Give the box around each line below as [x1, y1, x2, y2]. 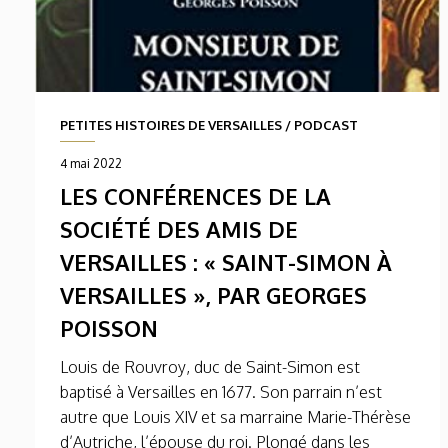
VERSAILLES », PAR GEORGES [60, 281, 367, 310]
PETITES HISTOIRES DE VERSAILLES [60, 117, 282, 134]
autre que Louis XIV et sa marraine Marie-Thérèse [60, 407, 411, 428]
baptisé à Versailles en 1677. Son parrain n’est [60, 382, 382, 403]
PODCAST [294, 117, 358, 134]
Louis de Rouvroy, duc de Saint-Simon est [60, 357, 360, 378]
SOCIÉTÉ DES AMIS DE [60, 215, 298, 244]
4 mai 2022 [60, 156, 122, 172]
